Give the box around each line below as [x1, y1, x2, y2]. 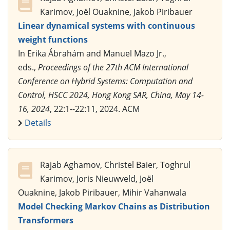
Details [25, 117, 51, 129]
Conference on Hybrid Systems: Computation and [18, 75, 193, 87]
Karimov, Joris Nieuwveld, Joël [40, 173, 154, 185]
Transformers [18, 215, 73, 226]
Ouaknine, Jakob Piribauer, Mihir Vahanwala [18, 187, 186, 199]
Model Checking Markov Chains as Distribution [18, 201, 210, 213]
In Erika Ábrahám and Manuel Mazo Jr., [18, 48, 166, 60]
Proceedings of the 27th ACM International [38, 62, 188, 73]
